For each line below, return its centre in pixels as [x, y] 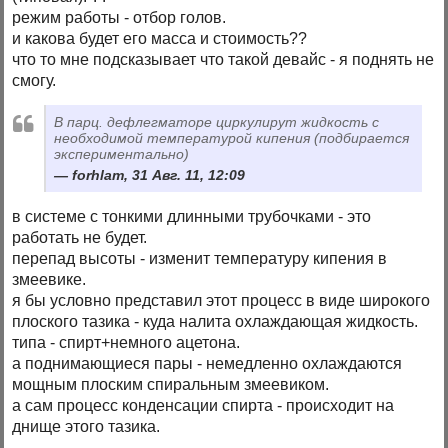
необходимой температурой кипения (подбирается [232, 137]
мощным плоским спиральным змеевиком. [171, 385]
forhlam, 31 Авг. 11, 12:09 [159, 175]
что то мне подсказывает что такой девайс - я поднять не [223, 59]
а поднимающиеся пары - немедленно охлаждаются [207, 364]
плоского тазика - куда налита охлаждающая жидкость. [215, 322]
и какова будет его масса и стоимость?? [160, 38]
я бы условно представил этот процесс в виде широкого [221, 301]
